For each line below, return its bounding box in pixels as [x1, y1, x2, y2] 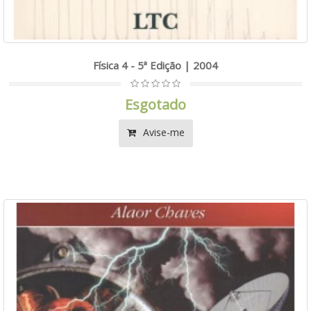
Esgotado [125, 94, 186, 114]
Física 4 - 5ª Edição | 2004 [93, 58, 218, 72]
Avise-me [140, 125, 185, 139]
